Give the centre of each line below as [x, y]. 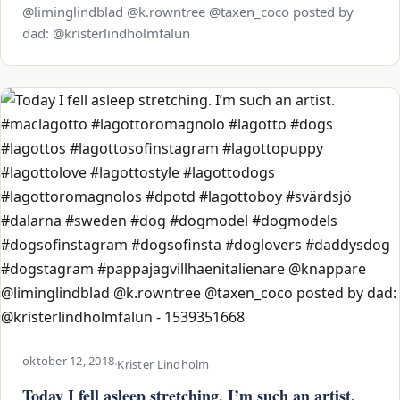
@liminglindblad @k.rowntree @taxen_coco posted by [188, 12]
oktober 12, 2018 [69, 361]
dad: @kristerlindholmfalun [106, 33]
